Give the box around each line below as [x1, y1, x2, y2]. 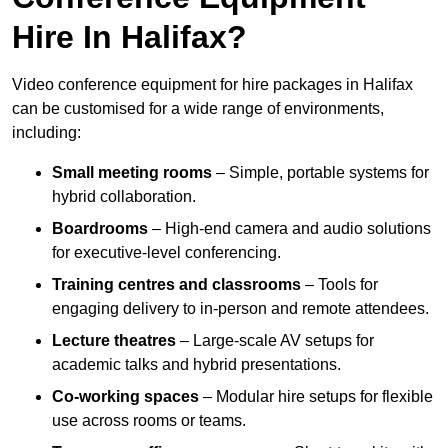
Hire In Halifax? [12, 19, 247, 56]
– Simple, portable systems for [212, 164, 429, 182]
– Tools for [301, 276, 378, 294]
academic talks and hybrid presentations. [52, 356, 341, 374]
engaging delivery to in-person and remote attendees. [52, 300, 429, 318]
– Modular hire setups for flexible [199, 388, 433, 406]
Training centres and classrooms [52, 276, 301, 294]
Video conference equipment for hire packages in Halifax [12, 76, 413, 94]
